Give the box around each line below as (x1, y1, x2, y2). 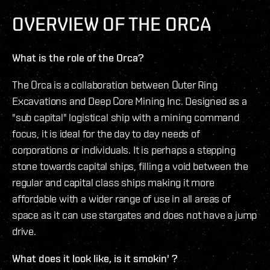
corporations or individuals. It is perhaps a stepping (12, 143, 236, 156)
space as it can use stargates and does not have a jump (12, 208, 257, 221)
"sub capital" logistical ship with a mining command (12, 110, 239, 124)
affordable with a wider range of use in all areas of (12, 192, 231, 205)
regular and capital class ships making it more (12, 175, 215, 189)
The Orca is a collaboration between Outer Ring (12, 78, 218, 91)
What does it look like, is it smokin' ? (12, 251, 178, 265)
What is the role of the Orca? (12, 51, 144, 64)
